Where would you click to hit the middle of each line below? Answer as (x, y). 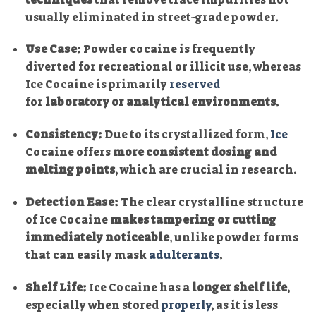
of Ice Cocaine (67, 220)
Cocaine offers (69, 152)
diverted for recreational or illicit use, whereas (163, 67)
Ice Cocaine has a (139, 287)
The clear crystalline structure (211, 202)
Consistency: (63, 135)
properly (186, 305)
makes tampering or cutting (193, 220)
